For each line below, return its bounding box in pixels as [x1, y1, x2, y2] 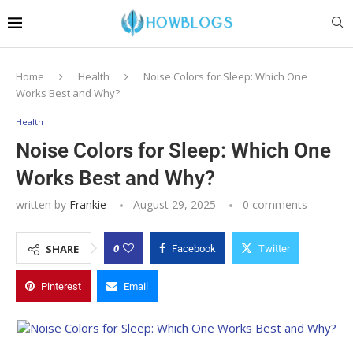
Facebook [172, 242, 216, 255]
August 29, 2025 [133, 196, 216, 212]
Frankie [69, 196, 106, 212]
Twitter [258, 242, 290, 255]
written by [16, 196, 69, 212]
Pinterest [41, 280, 81, 292]
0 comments [243, 196, 307, 212]
